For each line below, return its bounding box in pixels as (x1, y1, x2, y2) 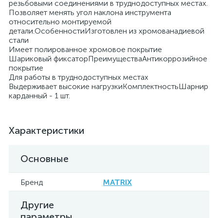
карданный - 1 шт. (9, 91, 70, 100)
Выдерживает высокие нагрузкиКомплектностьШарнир (9, 82, 208, 91)
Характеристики (9, 125, 84, 136)
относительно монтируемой (9, 17, 111, 26)
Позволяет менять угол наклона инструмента (9, 8, 171, 17)
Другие (20, 199, 54, 211)
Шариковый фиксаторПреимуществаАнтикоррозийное (9, 54, 207, 63)
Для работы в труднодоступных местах (9, 73, 148, 82)
